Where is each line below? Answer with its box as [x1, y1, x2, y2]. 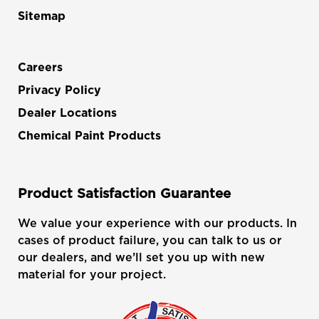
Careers [18, 61, 63, 73]
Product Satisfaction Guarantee [18, 185, 231, 200]
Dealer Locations [18, 107, 117, 119]
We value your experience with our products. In [18, 216, 297, 229]
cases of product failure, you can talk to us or [18, 233, 282, 246]
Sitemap [18, 10, 66, 22]
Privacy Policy [18, 84, 101, 96]
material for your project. [18, 267, 166, 281]
